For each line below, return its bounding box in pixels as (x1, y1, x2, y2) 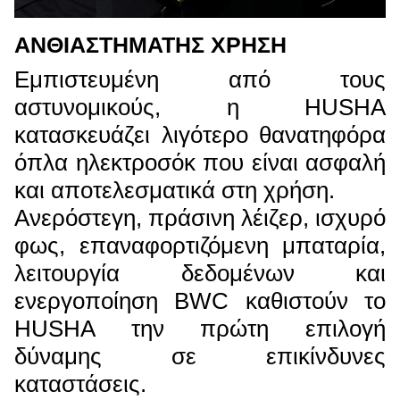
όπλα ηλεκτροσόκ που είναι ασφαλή (14, 149, 386, 177)
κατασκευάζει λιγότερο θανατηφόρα (14, 121, 386, 149)
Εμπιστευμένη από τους (14, 66, 386, 94)
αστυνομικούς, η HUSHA (14, 94, 386, 121)
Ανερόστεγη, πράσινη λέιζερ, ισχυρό (14, 204, 386, 232)
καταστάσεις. (14, 371, 146, 398)
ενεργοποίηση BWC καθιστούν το (14, 287, 386, 315)
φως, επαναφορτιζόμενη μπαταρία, (14, 232, 386, 260)
